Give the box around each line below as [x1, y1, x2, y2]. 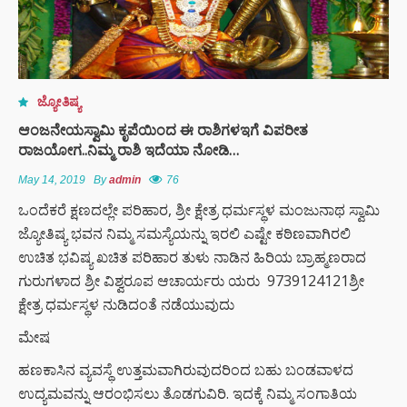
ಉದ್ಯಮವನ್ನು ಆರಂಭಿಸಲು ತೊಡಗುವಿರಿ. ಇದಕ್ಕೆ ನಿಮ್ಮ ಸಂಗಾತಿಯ [18, 382, 357, 403]
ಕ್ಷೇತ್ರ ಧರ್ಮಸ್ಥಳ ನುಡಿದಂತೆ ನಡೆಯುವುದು [18, 293, 234, 314]
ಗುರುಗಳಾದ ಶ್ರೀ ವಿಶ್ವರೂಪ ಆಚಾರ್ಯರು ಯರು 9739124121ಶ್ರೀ [18, 270, 364, 291]
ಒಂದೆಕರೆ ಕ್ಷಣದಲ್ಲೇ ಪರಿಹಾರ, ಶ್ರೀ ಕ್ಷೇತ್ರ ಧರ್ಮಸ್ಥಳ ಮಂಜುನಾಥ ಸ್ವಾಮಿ [18, 199, 380, 220]
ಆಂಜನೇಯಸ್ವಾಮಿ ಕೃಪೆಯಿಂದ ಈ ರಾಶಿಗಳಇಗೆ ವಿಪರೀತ [18, 119, 308, 140]
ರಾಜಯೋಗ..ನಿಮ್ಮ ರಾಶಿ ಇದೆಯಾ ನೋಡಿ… [18, 139, 239, 160]
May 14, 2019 [18, 173, 85, 186]
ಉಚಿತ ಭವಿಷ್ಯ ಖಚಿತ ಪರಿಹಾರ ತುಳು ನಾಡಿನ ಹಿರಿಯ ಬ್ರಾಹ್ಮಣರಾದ [18, 246, 366, 267]
